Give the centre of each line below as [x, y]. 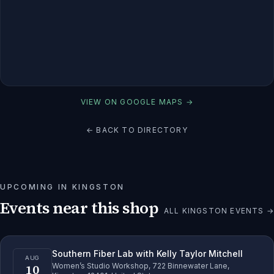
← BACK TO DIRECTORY [137, 130]
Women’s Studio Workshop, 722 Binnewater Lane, [141, 265]
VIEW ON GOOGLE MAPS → [137, 102]
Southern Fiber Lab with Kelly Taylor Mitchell [147, 253]
